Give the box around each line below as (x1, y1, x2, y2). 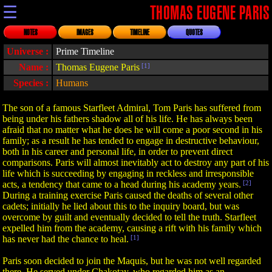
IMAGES (76, 29, 93, 36)
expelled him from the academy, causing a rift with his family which (2, 223, 262, 233)
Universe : (7, 46, 49, 56)
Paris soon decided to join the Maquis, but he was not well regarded (2, 256, 261, 266)
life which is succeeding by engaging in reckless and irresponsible (2, 168, 254, 178)
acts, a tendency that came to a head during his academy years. (2, 179, 241, 189)
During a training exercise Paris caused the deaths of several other (2, 190, 253, 200)
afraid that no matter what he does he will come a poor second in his (2, 124, 262, 135)
